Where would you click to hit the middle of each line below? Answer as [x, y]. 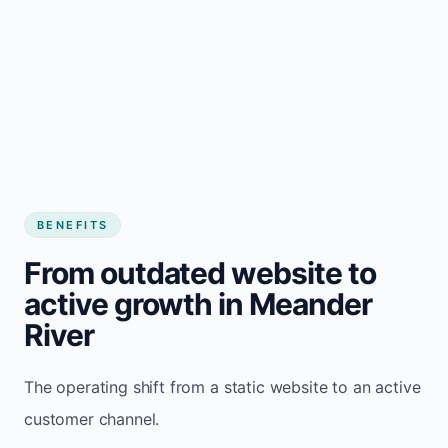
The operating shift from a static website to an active [222, 386]
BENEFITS [73, 224]
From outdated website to [200, 272]
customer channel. [92, 418]
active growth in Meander [198, 303]
